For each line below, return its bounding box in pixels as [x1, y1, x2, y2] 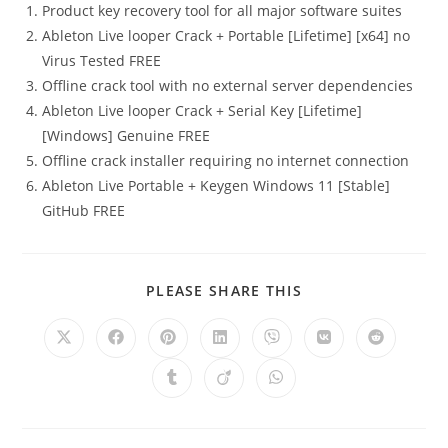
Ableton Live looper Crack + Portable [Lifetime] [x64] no [42, 26, 411, 45]
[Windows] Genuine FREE [42, 126, 211, 145]
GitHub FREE [42, 201, 126, 220]
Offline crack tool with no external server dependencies [42, 76, 414, 95]
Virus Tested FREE [42, 51, 162, 70]
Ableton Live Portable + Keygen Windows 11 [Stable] [42, 176, 391, 195]
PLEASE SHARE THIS [145, 281, 303, 300]
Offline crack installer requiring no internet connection [42, 151, 410, 170]
